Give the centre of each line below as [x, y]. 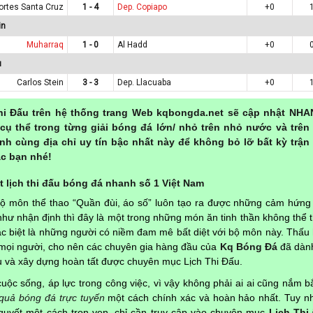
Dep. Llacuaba [144, 82]
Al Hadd [132, 44]
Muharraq [45, 44]
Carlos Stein [40, 82]
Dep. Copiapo [142, 7]
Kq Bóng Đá [248, 246]
